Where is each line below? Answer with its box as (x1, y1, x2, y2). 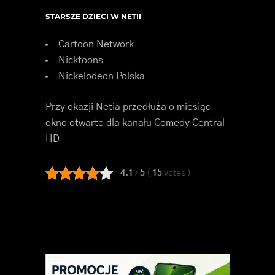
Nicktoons (58, 55, 103, 65)
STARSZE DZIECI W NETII (45, 11, 141, 21)
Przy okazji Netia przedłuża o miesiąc (45, 101, 211, 112)
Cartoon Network (58, 39, 134, 49)
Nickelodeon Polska (58, 71, 145, 81)
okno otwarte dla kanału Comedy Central (45, 117, 225, 128)
